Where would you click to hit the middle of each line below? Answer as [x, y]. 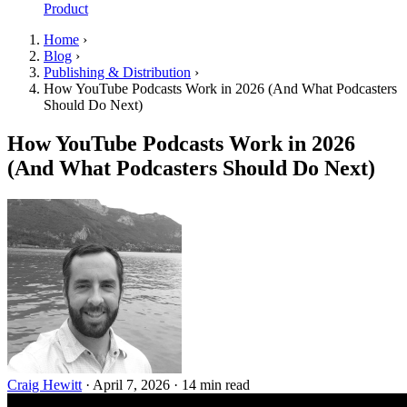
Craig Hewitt [45, 384]
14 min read [216, 384]
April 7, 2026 [133, 384]
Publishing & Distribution [117, 72]
